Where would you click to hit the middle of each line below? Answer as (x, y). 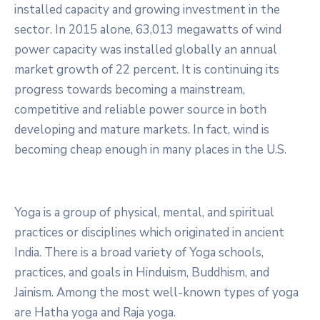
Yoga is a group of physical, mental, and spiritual (144, 212)
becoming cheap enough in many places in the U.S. (150, 149)
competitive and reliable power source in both (140, 109)
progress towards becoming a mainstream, (130, 89)
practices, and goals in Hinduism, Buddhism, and (142, 272)
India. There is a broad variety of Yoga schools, (139, 252)
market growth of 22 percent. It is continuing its (147, 69)
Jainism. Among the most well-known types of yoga (156, 292)
